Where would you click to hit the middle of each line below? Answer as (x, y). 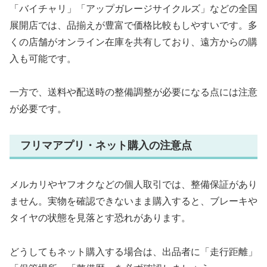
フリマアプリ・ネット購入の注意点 (106, 146)
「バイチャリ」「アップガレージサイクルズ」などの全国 (133, 8)
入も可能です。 (43, 58)
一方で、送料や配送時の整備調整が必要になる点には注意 (133, 92)
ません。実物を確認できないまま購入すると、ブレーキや (133, 201)
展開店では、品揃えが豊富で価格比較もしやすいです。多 (133, 25)
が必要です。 (38, 109)
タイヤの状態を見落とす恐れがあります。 (100, 218)
